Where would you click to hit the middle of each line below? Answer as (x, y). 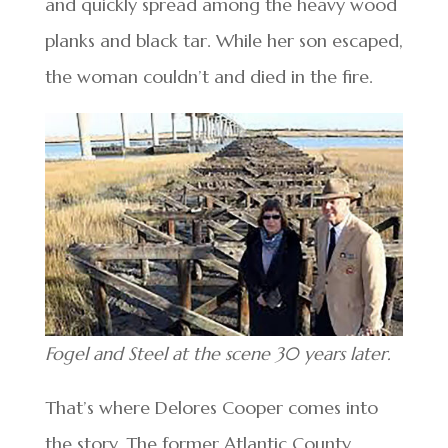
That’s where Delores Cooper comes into (211, 408)
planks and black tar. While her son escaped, (223, 41)
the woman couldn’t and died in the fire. (208, 77)
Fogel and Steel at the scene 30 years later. (217, 354)
